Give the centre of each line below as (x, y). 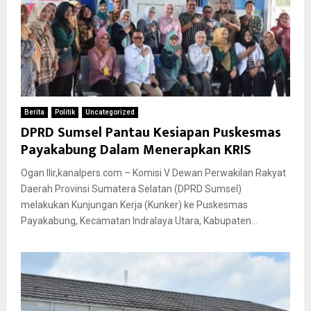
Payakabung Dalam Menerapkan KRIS (136, 150)
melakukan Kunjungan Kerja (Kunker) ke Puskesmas (134, 204)
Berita (34, 112)
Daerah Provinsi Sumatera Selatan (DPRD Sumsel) (131, 188)
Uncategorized (110, 112)
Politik (65, 112)
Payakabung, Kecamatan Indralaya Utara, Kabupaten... (139, 220)
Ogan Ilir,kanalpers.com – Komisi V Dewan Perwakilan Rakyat (153, 173)
